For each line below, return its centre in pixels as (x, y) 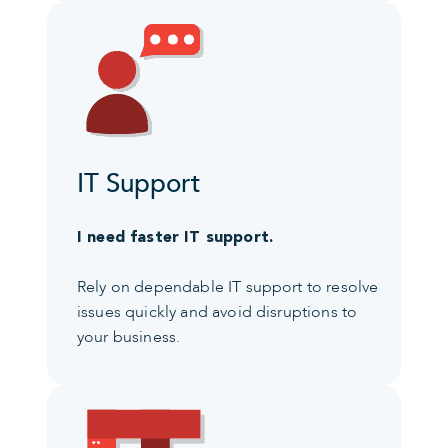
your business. (129, 336)
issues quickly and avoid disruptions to (217, 311)
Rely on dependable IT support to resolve (228, 286)
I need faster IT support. (175, 236)
